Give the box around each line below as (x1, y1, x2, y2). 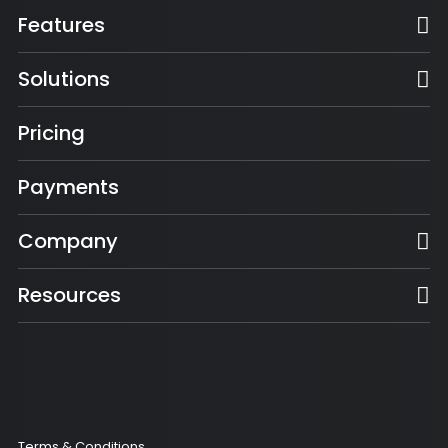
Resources (18, 281, 121, 310)
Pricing (18, 119, 85, 148)
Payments (18, 173, 119, 202)
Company (18, 227, 118, 256)
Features (18, 11, 105, 40)
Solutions (18, 65, 110, 94)
